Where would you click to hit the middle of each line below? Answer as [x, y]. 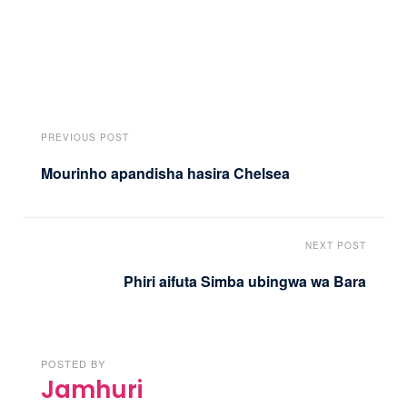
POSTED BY [73, 363]
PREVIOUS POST [85, 138]
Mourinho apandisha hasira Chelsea [165, 174]
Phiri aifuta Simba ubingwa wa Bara [245, 281]
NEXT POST [336, 245]
